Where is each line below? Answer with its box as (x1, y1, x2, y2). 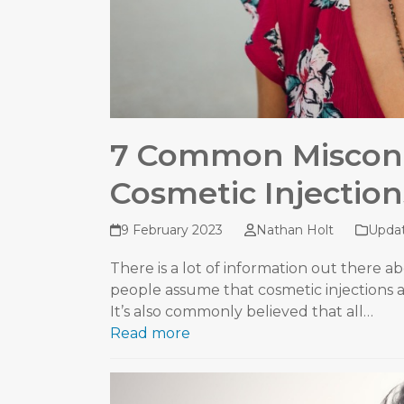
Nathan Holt (255, 222, 334, 239)
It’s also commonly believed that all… (110, 303, 373, 321)
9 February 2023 (121, 222, 224, 239)
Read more (110, 325, 190, 343)
